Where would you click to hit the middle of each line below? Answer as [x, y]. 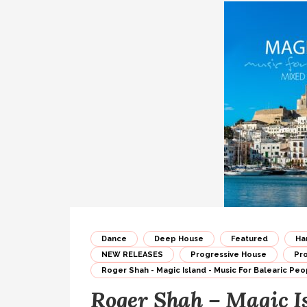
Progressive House [229, 255]
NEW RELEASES [132, 255]
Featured [249, 239]
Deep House [179, 239]
